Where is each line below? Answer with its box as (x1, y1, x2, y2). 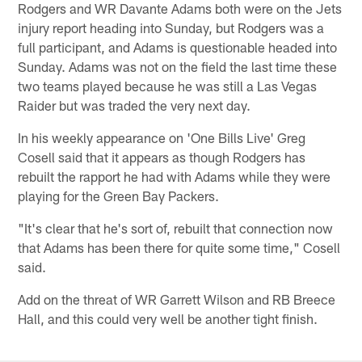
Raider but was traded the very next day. (18, 97, 251, 114)
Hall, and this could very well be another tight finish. (18, 310, 318, 327)
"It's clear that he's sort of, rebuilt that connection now (18, 220, 334, 237)
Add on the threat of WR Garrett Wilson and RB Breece (18, 291, 336, 308)
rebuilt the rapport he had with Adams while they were (18, 168, 331, 185)
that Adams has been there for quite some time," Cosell (18, 239, 341, 256)
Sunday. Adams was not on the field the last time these (18, 58, 338, 75)
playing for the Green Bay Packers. (18, 187, 220, 204)
